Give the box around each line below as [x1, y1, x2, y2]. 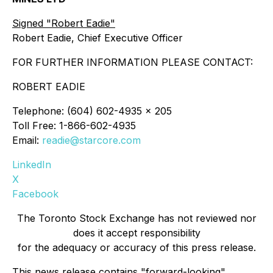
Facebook [12, 188, 58, 200]
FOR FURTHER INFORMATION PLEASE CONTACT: [12, 56, 253, 68]
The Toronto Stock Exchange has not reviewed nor [16, 212, 257, 224]
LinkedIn [12, 158, 51, 171]
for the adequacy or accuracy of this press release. [17, 241, 256, 253]
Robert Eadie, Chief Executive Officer [12, 32, 183, 44]
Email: [12, 134, 42, 146]
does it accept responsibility [73, 227, 200, 239]
